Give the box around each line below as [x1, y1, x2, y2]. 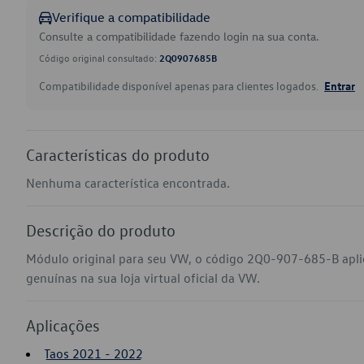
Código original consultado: [39, 51, 159, 64]
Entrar [324, 78, 355, 93]
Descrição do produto [26, 220, 175, 240]
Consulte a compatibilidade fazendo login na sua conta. [39, 28, 319, 44]
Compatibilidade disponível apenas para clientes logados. [39, 78, 321, 93]
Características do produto [26, 145, 210, 164]
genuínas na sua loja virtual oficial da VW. [26, 270, 260, 286]
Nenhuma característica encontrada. [26, 175, 230, 191]
